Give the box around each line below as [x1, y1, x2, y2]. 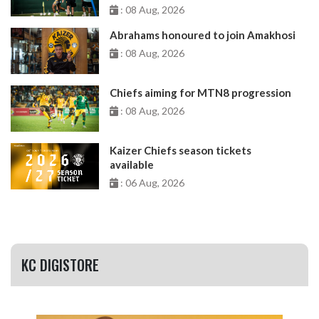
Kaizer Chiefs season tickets [110, 143, 252, 157]
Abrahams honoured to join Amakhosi [110, 28, 296, 41]
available [110, 157, 155, 171]
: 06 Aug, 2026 [118, 176, 185, 189]
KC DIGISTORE [21, 253, 99, 276]
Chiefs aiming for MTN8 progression [110, 85, 292, 99]
